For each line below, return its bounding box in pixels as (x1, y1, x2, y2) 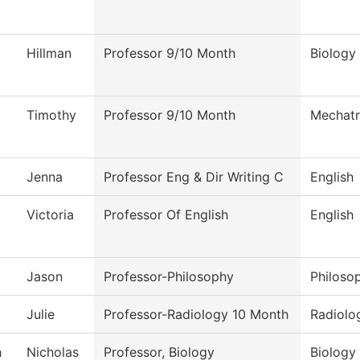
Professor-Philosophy (104, 268, 234, 285)
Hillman (27, 45, 72, 62)
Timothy (27, 107, 76, 124)
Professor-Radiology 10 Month (104, 306, 288, 323)
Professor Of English (104, 207, 228, 223)
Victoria (27, 207, 74, 223)
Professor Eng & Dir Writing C (104, 169, 284, 186)
